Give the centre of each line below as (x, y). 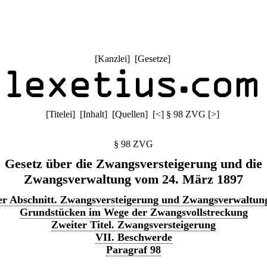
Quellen (130, 114)
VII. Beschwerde (133, 237)
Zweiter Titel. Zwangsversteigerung (133, 225)
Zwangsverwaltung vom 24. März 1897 (133, 179)
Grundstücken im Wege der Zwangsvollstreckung (133, 212)
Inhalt (93, 114)
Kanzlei (112, 59)
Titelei (60, 114)
